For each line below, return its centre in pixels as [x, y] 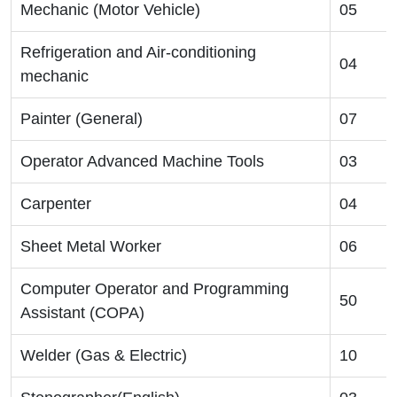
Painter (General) [82, 119]
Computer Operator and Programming [155, 289]
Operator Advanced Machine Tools [142, 162]
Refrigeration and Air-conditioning [138, 53]
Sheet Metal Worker [91, 247]
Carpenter [56, 204]
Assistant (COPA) [82, 313]
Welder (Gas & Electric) [104, 356]
